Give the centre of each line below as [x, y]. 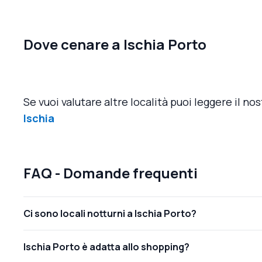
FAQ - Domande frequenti [111, 173]
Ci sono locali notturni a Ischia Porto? [110, 213]
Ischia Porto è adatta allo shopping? [106, 247]
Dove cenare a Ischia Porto [115, 44]
